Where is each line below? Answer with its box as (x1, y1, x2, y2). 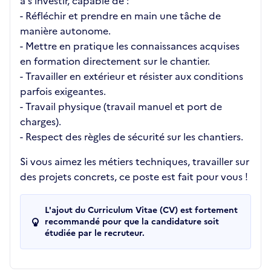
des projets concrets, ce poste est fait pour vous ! (20, 169, 248, 184)
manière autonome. (20, 24, 111, 39)
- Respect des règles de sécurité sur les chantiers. (20, 129, 243, 145)
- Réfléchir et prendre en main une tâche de (20, 8, 221, 24)
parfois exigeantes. (20, 84, 106, 99)
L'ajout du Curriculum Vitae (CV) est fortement (45, 204, 238, 217)
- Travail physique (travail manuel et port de (20, 99, 222, 114)
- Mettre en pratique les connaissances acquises (20, 39, 240, 54)
